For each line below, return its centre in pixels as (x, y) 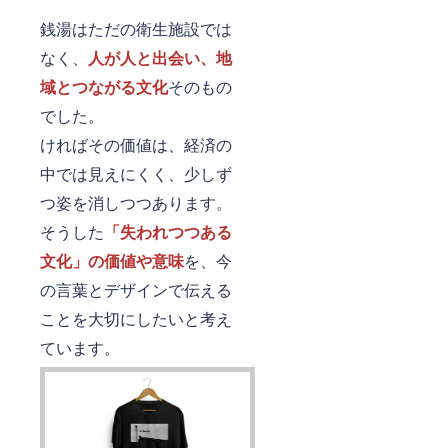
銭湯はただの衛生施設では (136, 28)
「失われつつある (168, 231)
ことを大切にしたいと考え (136, 318)
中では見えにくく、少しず (136, 173)
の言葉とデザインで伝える (136, 289)
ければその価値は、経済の (136, 144)
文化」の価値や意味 (112, 260)
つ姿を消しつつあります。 (136, 202)
